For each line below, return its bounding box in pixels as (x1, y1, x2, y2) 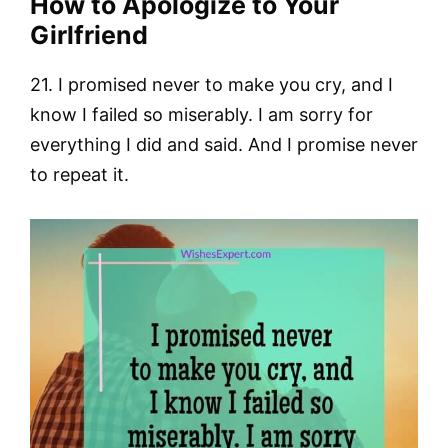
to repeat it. (30, 164, 129, 186)
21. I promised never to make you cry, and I (30, 74, 393, 96)
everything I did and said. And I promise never (30, 134, 418, 156)
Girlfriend (30, 20, 148, 51)
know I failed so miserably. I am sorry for (30, 104, 373, 126)
